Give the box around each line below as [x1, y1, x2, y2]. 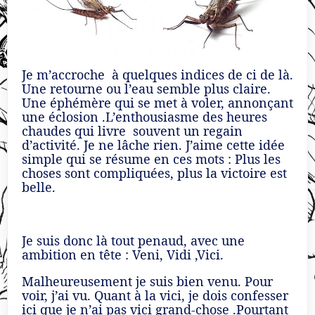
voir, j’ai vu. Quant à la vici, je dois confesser [22, 287, 288, 304]
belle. [22, 179, 56, 196]
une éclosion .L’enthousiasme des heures [22, 108, 267, 126]
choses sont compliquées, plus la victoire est [22, 165, 287, 182]
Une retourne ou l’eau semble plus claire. [22, 80, 271, 98]
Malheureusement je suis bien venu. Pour [22, 273, 273, 290]
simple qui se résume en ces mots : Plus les [22, 150, 281, 168]
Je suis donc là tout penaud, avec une [22, 232, 245, 250]
